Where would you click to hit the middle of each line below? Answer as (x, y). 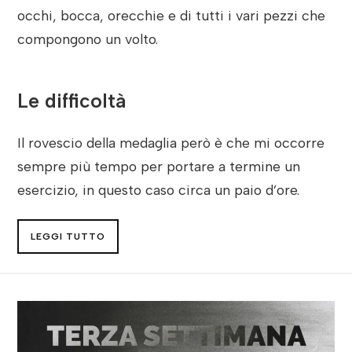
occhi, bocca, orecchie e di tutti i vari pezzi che (172, 15)
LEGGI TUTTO (68, 236)
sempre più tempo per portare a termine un (159, 166)
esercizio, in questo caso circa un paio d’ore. (159, 189)
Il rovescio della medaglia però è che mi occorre (171, 142)
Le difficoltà (72, 100)
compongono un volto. (88, 38)
